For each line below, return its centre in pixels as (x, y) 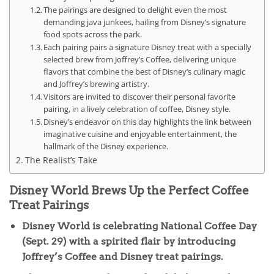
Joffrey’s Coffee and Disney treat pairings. (122, 257)
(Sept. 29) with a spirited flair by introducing (128, 242)
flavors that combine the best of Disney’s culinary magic (145, 71)
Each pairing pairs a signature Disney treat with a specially (148, 47)
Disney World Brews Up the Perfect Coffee (129, 190)
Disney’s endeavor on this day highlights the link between (148, 121)
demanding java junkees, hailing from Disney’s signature (145, 22)
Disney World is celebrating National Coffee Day (139, 226)
